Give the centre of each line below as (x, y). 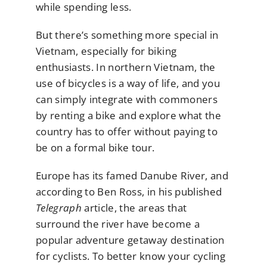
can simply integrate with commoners (127, 100)
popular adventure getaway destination (130, 240)
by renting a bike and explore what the (128, 116)
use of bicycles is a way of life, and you (128, 83)
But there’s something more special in (127, 35)
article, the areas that (134, 208)
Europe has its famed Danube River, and (132, 176)
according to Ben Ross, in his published (129, 192)
